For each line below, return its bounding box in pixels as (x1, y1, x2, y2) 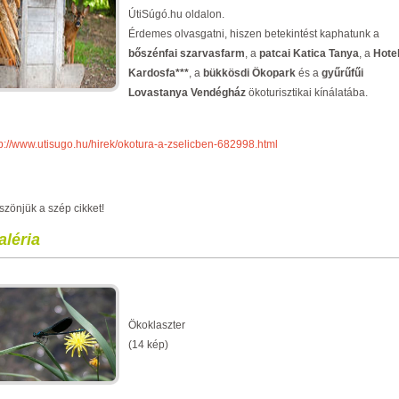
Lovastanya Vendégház (128, 86, 248, 99)
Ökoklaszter (128, 319, 185, 331)
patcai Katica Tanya (259, 47, 359, 60)
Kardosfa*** (128, 67, 189, 79)
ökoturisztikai (248, 86, 312, 99)
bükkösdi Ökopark (203, 67, 296, 79)
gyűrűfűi (322, 67, 363, 79)
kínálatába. (314, 86, 368, 99)
